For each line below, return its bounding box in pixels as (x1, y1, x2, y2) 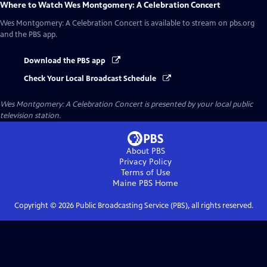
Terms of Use (120, 167, 170, 178)
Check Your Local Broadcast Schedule (24, 74, 158, 84)
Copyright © (14, 201, 58, 211)
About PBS (126, 146, 165, 157)
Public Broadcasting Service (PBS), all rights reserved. (73, 201, 253, 211)
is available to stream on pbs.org (142, 18, 254, 28)
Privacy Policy (119, 157, 172, 167)
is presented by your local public (142, 100, 253, 110)
